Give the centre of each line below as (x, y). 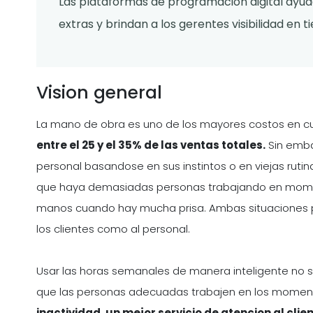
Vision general (99, 93)
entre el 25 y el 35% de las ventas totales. (151, 145)
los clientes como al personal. (113, 229)
